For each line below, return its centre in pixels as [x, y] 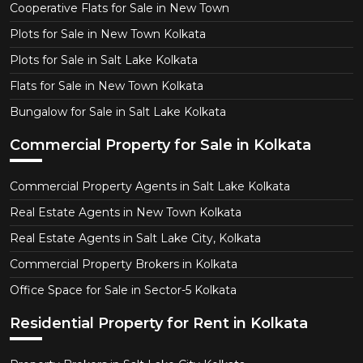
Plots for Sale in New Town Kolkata [108, 34]
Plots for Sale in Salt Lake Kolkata [104, 60]
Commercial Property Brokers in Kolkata [124, 264]
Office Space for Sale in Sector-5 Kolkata [123, 290]
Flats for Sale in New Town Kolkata [107, 85]
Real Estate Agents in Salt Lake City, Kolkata [135, 238]
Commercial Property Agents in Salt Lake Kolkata [150, 186]
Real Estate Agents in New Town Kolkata [126, 212]
